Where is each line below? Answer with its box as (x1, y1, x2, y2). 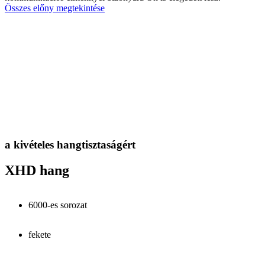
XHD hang (5, 163, 69, 179)
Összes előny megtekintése (5, 2, 105, 13)
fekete (28, 230, 51, 240)
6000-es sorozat (28, 200, 87, 211)
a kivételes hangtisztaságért (5, 138, 135, 151)
